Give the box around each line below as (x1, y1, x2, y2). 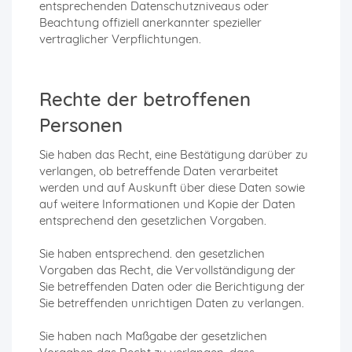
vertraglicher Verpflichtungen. (39, 31, 201, 47)
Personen (39, 113, 123, 137)
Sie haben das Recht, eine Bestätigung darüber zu (39, 147, 308, 163)
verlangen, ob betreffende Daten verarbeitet (39, 163, 278, 179)
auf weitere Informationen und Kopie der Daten (39, 196, 295, 212)
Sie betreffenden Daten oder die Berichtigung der (39, 279, 305, 295)
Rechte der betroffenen (39, 87, 251, 112)
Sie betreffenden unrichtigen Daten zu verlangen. (39, 295, 304, 311)
